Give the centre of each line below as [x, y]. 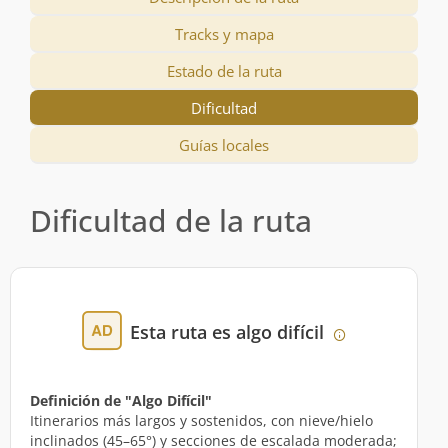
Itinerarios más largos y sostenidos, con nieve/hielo [201, 420]
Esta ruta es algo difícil [229, 332]
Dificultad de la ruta [171, 221]
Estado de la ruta [224, 71]
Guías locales [224, 145]
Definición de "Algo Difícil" [121, 400]
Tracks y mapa [224, 34]
